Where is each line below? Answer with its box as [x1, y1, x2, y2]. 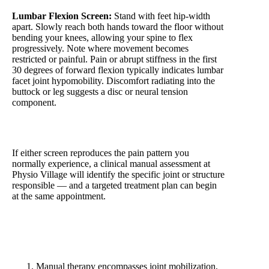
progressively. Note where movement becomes [12, 43, 189, 54]
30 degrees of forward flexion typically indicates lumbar [12, 65, 223, 76]
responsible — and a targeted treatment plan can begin [12, 180, 217, 191]
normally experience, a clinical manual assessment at [12, 159, 210, 169]
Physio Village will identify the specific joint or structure [12, 169, 225, 180]
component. [12, 97, 56, 108]
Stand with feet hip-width [112, 11, 210, 22]
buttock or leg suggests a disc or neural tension [12, 86, 188, 97]
